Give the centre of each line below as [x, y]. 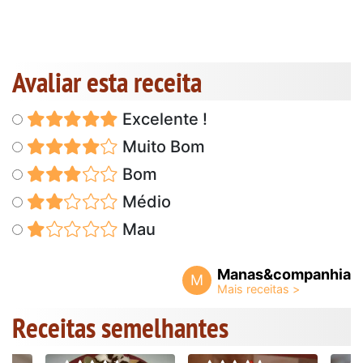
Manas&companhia [284, 274]
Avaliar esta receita [107, 81]
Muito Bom [161, 146]
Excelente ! [162, 119]
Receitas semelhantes [120, 327]
